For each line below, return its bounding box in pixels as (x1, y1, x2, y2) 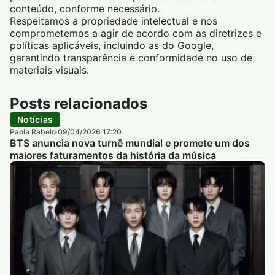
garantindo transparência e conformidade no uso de (10, 51, 252, 64)
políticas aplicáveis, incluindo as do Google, (10, 39, 214, 52)
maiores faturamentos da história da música (10, 149, 216, 161)
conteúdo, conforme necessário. (10, 2, 160, 15)
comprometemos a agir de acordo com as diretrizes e (10, 26, 261, 39)
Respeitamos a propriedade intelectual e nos (10, 14, 217, 27)
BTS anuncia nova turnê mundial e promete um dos (10, 136, 250, 149)
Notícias (17, 114, 53, 125)
